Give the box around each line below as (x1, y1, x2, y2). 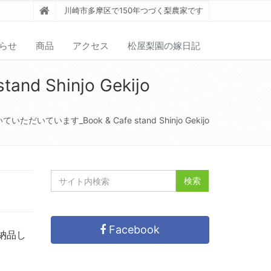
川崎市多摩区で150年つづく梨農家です (64, 5, 203, 15)
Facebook (106, 223, 160, 237)
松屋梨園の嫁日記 (128, 39, 200, 51)
